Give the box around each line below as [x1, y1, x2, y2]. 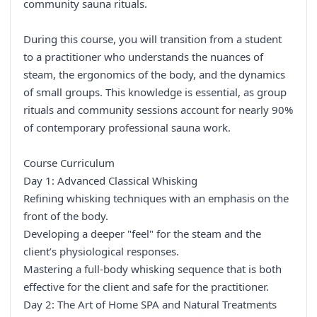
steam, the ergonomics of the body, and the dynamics [23, 67, 285, 82]
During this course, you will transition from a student [23, 32, 282, 47]
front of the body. [23, 209, 108, 224]
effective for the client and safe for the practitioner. [23, 279, 269, 294]
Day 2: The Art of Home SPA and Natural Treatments [23, 297, 277, 312]
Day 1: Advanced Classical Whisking [23, 173, 197, 188]
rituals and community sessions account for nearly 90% [23, 103, 293, 117]
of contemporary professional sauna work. [23, 120, 231, 135]
